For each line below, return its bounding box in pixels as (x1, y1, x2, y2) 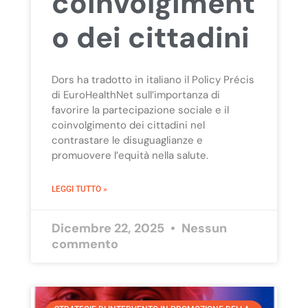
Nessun (178, 220, 227, 237)
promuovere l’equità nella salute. (51, 148, 208, 163)
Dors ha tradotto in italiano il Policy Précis (51, 73, 254, 87)
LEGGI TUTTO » (51, 184, 107, 195)
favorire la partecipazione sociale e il (51, 103, 229, 118)
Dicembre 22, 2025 (51, 220, 167, 237)
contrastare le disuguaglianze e (51, 133, 203, 148)
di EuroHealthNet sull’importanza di (51, 88, 220, 102)
